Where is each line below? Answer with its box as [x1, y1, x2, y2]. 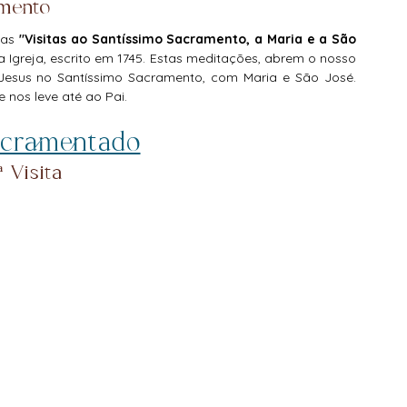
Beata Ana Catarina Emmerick [114, 15, 316, 34]
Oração [77, 88, 130, 106]
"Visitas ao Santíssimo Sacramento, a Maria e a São [19, 31, 356, 47]
